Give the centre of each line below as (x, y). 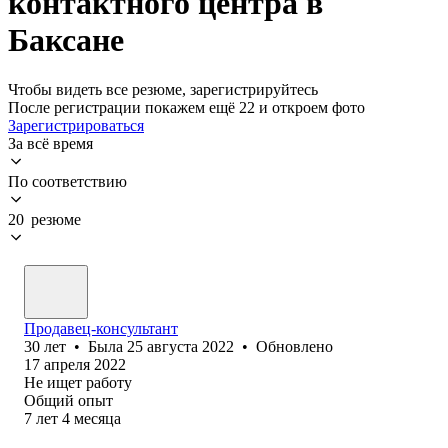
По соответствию (67, 181)
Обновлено (294, 346)
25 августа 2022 (180, 346)
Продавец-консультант (101, 328)
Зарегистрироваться (76, 125)
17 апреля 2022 (75, 364)
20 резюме (44, 219)
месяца (97, 418)
